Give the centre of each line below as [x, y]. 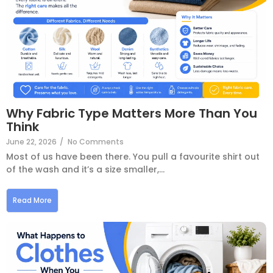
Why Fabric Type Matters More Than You [132, 114]
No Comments [96, 142]
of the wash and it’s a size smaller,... [85, 170]
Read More [32, 200]
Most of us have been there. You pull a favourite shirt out [133, 157]
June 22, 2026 [31, 142]
